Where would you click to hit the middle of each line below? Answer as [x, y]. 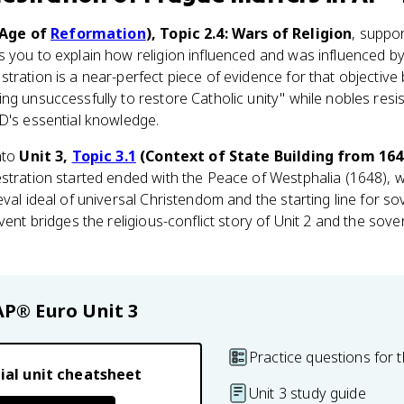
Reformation [98, 33]
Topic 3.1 [104, 156]
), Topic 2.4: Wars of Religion [249, 33]
